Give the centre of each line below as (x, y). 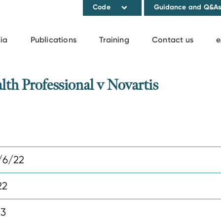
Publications (54, 40)
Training (114, 40)
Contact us (173, 40)
